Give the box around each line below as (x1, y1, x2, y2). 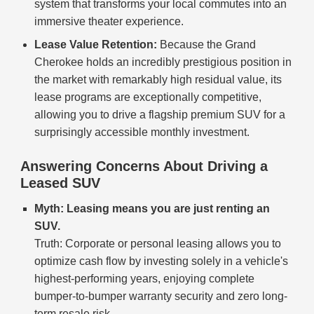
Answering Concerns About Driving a (20, 158, 268, 175)
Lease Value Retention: (34, 39, 158, 51)
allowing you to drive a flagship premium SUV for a (34, 109, 286, 121)
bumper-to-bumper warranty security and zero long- (34, 290, 288, 303)
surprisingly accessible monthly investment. (34, 126, 250, 139)
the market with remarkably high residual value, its (34, 74, 282, 86)
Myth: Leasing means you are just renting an (34, 203, 271, 215)
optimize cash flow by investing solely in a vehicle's (34, 255, 289, 268)
